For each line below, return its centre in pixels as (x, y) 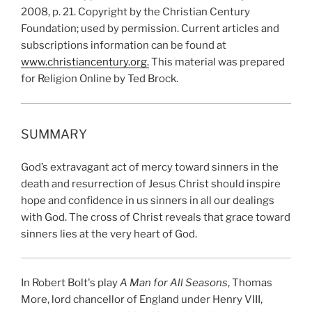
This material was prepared (217, 62)
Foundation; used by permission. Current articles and (150, 29)
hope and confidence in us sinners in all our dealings (148, 200)
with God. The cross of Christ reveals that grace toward (156, 217)
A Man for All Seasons (174, 282)
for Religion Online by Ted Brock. (100, 79)
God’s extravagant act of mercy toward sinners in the (150, 167)
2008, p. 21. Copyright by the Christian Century (135, 12)
